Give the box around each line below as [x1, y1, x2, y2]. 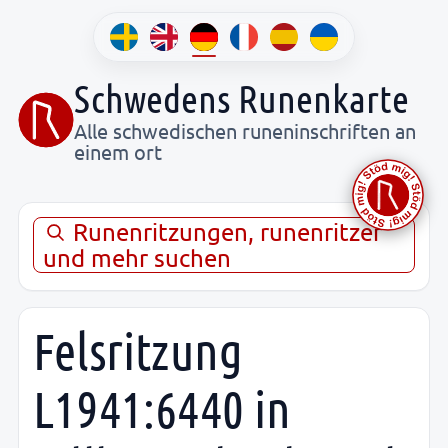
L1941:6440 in [33, 378, 292, 438]
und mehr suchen [43, 242, 232, 272]
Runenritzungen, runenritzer [67, 216, 383, 246]
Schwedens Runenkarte [74, 75, 409, 121]
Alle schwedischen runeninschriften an [74, 117, 416, 143]
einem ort [74, 138, 162, 164]
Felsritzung [33, 320, 244, 380]
